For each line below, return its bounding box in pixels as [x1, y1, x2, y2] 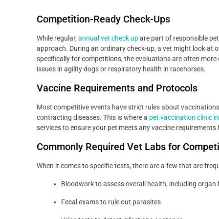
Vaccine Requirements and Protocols [37, 82, 197, 94]
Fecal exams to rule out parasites [61, 198, 161, 206]
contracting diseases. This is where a [37, 113, 149, 122]
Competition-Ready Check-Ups [37, 13, 170, 25]
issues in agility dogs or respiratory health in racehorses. [37, 65, 206, 73]
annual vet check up [78, 34, 138, 43]
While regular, [37, 34, 78, 43]
